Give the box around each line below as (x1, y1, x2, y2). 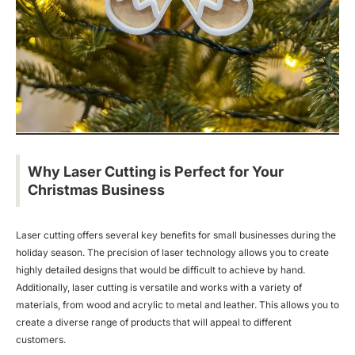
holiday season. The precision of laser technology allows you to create (16, 246, 329, 258)
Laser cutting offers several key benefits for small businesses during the (16, 228, 336, 241)
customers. (16, 333, 66, 345)
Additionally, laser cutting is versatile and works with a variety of (16, 281, 302, 293)
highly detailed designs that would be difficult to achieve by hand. (16, 263, 305, 276)
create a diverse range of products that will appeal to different (16, 315, 292, 328)
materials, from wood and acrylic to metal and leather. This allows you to (16, 298, 339, 311)
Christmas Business (28, 181, 165, 198)
